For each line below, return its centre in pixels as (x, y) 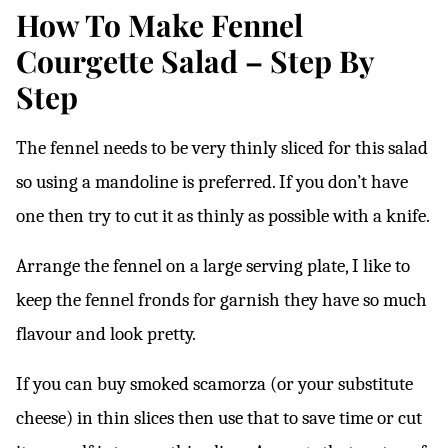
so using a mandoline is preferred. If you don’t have (212, 182)
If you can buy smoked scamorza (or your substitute (214, 384)
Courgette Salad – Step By (195, 61)
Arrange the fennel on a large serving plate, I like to (213, 266)
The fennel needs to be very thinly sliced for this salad (222, 148)
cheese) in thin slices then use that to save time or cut (219, 418)
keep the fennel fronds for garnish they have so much (221, 300)
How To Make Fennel (159, 25)
